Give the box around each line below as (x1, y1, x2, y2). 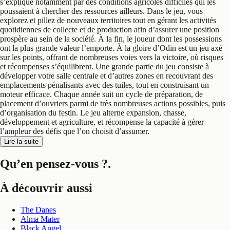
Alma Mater (21, 214, 60, 223)
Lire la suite (4, 138, 39, 146)
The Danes (21, 205, 56, 214)
